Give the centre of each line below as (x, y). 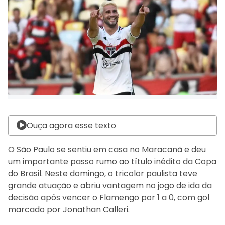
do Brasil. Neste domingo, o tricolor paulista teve (103, 173)
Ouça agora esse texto (71, 125)
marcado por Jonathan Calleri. (69, 209)
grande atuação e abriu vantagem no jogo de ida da (110, 185)
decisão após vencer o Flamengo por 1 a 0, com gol (109, 197)
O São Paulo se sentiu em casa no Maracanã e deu (107, 149)
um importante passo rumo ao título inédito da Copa (112, 161)
